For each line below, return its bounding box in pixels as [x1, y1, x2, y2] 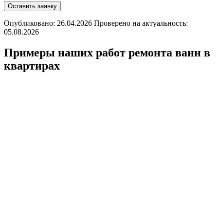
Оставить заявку [8, 2, 57, 10]
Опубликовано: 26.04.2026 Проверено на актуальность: [4, 18, 188, 27]
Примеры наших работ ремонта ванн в [4, 46, 210, 59]
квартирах [4, 59, 60, 72]
